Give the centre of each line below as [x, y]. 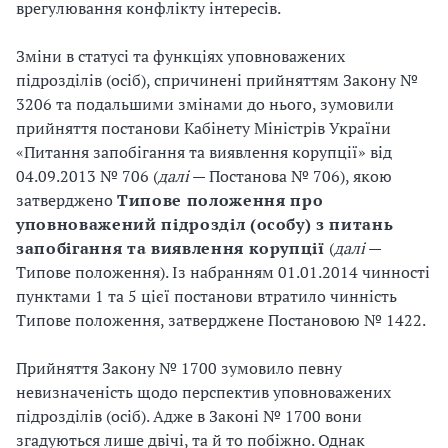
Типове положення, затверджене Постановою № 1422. [221, 320]
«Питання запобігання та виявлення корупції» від [204, 152]
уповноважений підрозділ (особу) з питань [205, 224]
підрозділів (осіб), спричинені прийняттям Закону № [217, 80]
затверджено [66, 200]
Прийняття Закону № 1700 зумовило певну [179, 368]
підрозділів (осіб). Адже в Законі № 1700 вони [189, 416]
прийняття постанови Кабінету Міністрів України [203, 128]
